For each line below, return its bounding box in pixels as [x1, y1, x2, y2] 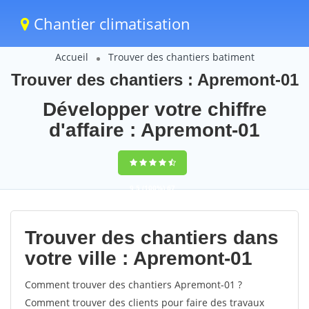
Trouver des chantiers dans [25, 227, 279, 248]
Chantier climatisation [30, 13, 190, 34]
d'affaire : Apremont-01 [49, 119, 260, 141]
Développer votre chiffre [42, 99, 267, 120]
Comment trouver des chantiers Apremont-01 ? [25, 278, 242, 291]
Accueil [54, 50, 88, 63]
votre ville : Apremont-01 [25, 248, 252, 269]
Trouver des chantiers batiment [108, 50, 255, 63]
